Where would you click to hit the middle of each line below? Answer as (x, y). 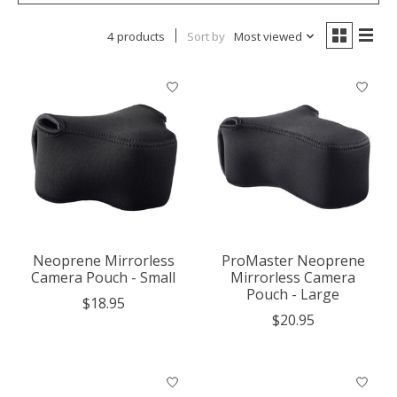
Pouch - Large (293, 295)
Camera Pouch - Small (104, 278)
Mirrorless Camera (293, 278)
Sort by (206, 37)
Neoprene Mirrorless (103, 261)
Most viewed (268, 37)
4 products (136, 37)
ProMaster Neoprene (293, 261)
